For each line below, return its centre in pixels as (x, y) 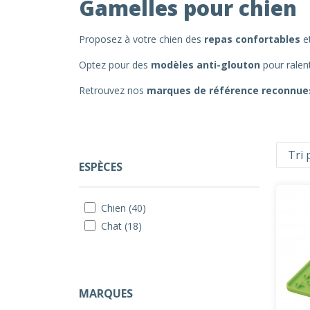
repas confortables (251, 39)
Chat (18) (121, 226)
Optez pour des (115, 65)
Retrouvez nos (111, 90)
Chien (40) (124, 208)
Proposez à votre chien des (140, 39)
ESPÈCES (101, 167)
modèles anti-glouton (206, 65)
